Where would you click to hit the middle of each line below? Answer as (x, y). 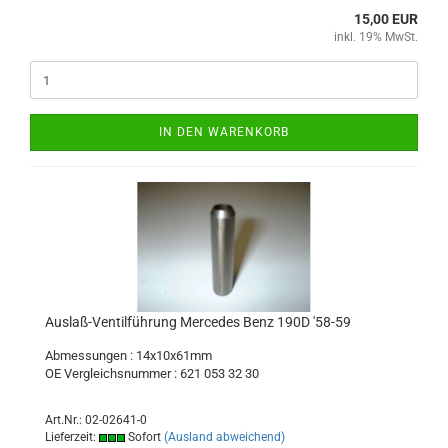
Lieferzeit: (72, 437)
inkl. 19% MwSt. (376, 37)
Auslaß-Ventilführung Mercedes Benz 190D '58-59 (198, 322)
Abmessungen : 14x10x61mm (128, 355)
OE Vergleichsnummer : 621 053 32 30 (152, 373)
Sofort (143, 437)
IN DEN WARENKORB (224, 132)
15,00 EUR (386, 19)
